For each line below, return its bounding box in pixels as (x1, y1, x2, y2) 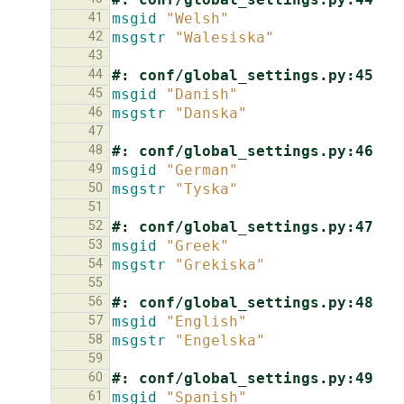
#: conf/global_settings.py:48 (112, 293, 373, 311)
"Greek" (166, 236, 229, 254)
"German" (166, 161, 238, 179)
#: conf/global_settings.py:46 (112, 142, 373, 160)
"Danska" (175, 104, 247, 122)
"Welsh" (166, 9, 229, 27)
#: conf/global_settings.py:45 (112, 66, 373, 84)
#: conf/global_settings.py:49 (112, 369, 373, 387)
